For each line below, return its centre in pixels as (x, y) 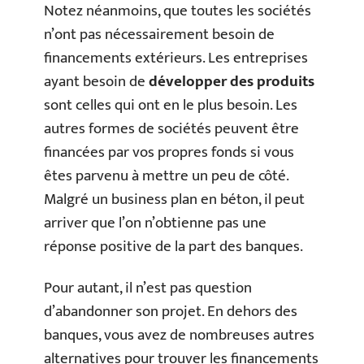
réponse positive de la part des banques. (173, 246)
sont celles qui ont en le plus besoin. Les (171, 105)
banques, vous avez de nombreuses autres (179, 335)
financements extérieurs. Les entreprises (176, 58)
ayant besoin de (96, 81)
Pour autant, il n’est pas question (148, 288)
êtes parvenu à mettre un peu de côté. (166, 175)
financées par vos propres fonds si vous (169, 152)
